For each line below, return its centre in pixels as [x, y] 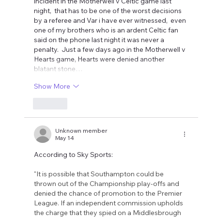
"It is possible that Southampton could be [100, 174]
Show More [52, 86]
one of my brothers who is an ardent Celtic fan [107, 30]
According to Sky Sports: [74, 155]
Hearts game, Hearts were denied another [100, 59]
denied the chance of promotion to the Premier [109, 194]
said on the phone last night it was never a [100, 40]
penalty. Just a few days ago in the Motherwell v [111, 50]
